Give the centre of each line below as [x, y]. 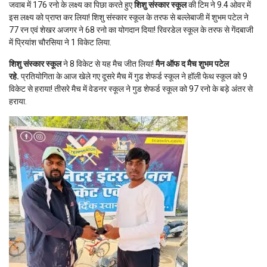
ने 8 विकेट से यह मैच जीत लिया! [108, 64]
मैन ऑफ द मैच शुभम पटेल [192, 64]
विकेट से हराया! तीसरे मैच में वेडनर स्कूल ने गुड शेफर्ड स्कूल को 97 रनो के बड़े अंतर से [131, 89]
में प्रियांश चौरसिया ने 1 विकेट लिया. [60, 43]
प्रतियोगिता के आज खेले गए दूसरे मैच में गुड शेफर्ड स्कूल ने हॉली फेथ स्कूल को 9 [133, 76]
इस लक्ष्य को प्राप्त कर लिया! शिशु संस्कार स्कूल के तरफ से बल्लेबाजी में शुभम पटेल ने [129, 18]
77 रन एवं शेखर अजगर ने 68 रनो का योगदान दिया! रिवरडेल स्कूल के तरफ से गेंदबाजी [131, 30]
